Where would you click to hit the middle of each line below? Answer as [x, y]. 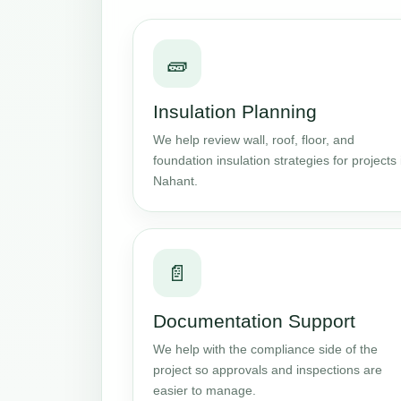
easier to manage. [205, 390]
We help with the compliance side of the [265, 349]
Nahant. [175, 181]
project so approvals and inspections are [268, 370]
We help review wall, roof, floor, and [254, 140]
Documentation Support [254, 321]
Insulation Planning [235, 111]
